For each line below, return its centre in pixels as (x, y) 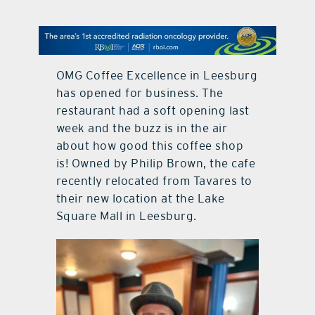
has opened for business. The (140, 92)
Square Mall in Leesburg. (126, 216)
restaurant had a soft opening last (153, 110)
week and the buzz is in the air (142, 128)
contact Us (157, 30)
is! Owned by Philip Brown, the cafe (156, 163)
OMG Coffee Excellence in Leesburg (157, 75)
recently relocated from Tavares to (154, 180)
